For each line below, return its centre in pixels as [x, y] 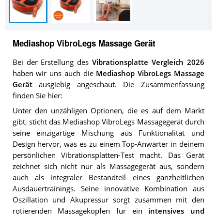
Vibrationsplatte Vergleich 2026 [148, 62]
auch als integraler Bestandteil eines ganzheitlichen [108, 177]
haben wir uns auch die [54, 74]
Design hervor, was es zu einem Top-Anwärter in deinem [108, 144]
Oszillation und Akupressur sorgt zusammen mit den [108, 200]
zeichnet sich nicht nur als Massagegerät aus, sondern [108, 166]
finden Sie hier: [37, 96]
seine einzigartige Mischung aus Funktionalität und [108, 133]
